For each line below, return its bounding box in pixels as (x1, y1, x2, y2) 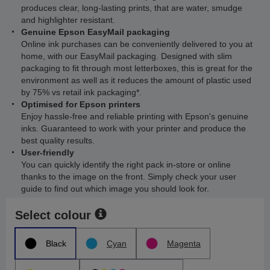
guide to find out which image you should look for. (21, 184, 209, 193)
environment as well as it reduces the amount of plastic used (21, 75, 251, 85)
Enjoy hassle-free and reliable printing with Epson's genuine (21, 111, 248, 121)
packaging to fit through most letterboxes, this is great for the (21, 63, 253, 73)
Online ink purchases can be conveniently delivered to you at (21, 39, 253, 49)
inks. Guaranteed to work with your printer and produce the (21, 124, 246, 133)
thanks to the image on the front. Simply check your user (21, 172, 236, 181)
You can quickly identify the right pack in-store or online (21, 160, 231, 169)
